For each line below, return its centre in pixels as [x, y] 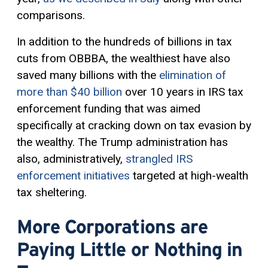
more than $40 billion [69, 92]
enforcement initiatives [73, 175]
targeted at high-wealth [189, 175]
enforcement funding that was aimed [109, 108]
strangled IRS [159, 159]
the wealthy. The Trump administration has [122, 142]
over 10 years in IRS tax [183, 92]
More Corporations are [112, 226]
